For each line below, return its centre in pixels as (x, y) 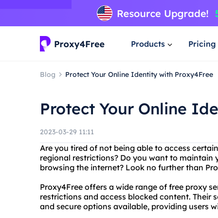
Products (148, 44)
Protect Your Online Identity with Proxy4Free (139, 74)
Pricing (202, 44)
